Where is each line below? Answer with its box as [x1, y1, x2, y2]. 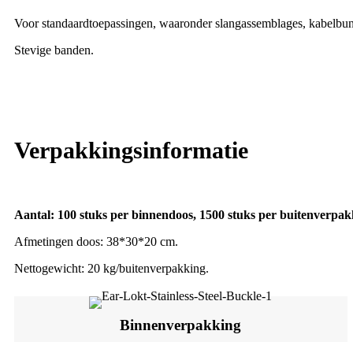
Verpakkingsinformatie [14, 136, 248, 163]
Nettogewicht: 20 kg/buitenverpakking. [14, 261, 209, 275]
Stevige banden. [14, 43, 94, 57]
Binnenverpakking [120, 316, 242, 333]
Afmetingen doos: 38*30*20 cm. [14, 234, 178, 248]
